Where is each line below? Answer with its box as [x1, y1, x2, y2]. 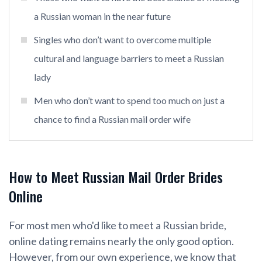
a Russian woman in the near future [34, 11, 171, 22]
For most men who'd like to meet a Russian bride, [9, 219, 226, 232]
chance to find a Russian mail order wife [34, 113, 191, 125]
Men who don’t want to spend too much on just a [34, 95, 225, 106]
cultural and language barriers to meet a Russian [34, 53, 224, 64]
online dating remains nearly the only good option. [9, 235, 234, 248]
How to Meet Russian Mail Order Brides [9, 166, 223, 188]
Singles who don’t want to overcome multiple [34, 34, 211, 46]
